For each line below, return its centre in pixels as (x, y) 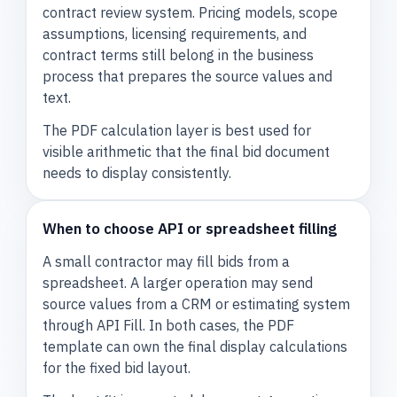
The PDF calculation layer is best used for (177, 130)
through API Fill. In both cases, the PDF (169, 326)
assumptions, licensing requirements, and (175, 34)
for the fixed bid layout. (117, 368)
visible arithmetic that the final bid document (187, 151)
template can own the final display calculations (195, 347)
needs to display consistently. (137, 172)
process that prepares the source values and (188, 77)
